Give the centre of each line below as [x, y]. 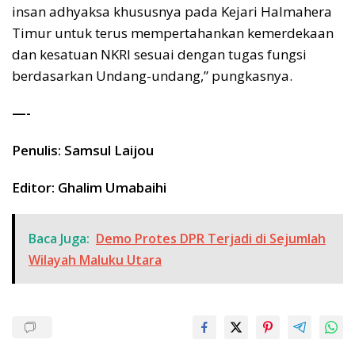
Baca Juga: [59, 239]
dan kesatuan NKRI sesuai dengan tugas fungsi [159, 55]
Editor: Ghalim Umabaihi [89, 188]
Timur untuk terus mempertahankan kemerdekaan [173, 33]
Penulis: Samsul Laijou [83, 151]
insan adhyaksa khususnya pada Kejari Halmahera [172, 12]
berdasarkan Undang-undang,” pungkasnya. [152, 76]
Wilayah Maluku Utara [95, 260]
